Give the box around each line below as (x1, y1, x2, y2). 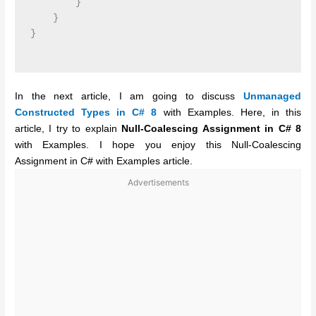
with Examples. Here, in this (157, 107, 301, 118)
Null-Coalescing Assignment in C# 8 (121, 123, 301, 134)
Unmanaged (243, 90, 301, 102)
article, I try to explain (15, 123, 122, 134)
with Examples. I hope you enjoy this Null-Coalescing (15, 139, 301, 150)
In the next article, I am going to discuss (15, 90, 243, 102)
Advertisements (127, 176, 189, 188)
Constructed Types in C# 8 (15, 107, 157, 118)
